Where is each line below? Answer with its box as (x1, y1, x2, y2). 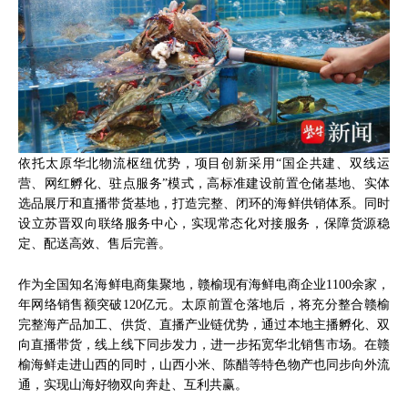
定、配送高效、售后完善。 (18, 236, 171, 251)
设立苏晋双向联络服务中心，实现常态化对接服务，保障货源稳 (18, 216, 390, 231)
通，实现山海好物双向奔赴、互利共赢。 (18, 376, 248, 392)
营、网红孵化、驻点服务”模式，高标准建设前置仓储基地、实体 (18, 176, 390, 191)
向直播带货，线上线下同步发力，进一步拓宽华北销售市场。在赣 (18, 336, 390, 352)
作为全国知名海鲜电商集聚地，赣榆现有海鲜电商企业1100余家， (18, 276, 390, 291)
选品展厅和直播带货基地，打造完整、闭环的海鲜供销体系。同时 (18, 196, 390, 211)
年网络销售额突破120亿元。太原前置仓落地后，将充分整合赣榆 (18, 296, 390, 311)
